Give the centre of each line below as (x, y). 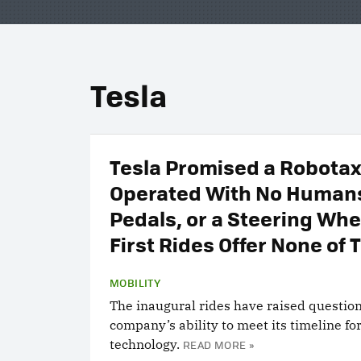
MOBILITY (135, 282)
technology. (145, 344)
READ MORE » (219, 344)
